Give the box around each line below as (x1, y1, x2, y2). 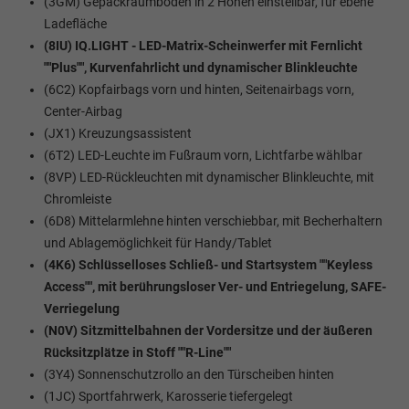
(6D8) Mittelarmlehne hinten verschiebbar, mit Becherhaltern (44, 213, 383, 228)
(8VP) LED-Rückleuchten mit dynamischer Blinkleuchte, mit (44, 169, 374, 184)
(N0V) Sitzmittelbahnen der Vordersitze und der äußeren (44, 322, 372, 338)
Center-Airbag (44, 103, 122, 119)
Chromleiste (44, 191, 111, 206)
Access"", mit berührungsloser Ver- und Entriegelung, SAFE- (44, 278, 386, 294)
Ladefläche (44, 16, 107, 31)
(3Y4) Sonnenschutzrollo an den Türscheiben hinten (44, 366, 334, 382)
